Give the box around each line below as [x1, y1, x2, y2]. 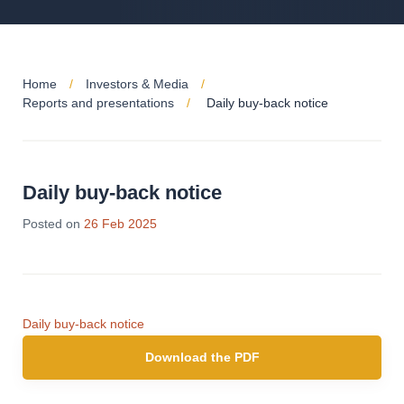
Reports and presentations [23, 96, 174, 110]
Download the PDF [144, 350, 260, 364]
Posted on [23, 216, 80, 231]
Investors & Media [86, 77, 188, 91]
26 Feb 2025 [84, 216, 157, 231]
